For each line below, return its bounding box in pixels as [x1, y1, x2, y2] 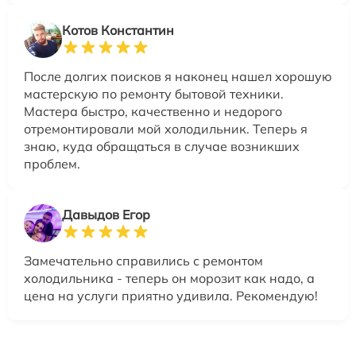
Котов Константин [62, 22, 174, 39]
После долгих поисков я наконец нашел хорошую [24, 68, 332, 85]
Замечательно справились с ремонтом [24, 253, 263, 269]
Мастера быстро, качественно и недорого [24, 103, 282, 120]
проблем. [24, 156, 80, 172]
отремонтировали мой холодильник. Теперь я [24, 121, 308, 137]
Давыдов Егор [62, 207, 150, 223]
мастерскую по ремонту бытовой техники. [24, 86, 284, 103]
